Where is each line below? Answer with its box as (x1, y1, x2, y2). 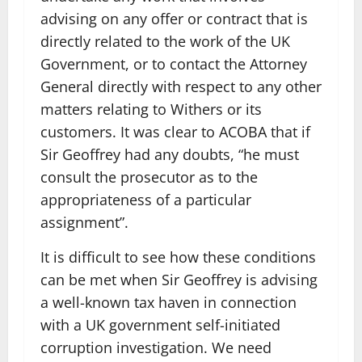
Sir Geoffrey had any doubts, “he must (40, 145, 299, 164)
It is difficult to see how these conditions (40, 247, 316, 267)
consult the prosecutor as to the (40, 167, 258, 187)
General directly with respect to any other (40, 77, 322, 96)
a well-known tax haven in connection (40, 293, 297, 312)
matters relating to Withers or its (40, 99, 262, 119)
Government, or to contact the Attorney (40, 54, 307, 74)
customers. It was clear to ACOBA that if (40, 122, 310, 141)
